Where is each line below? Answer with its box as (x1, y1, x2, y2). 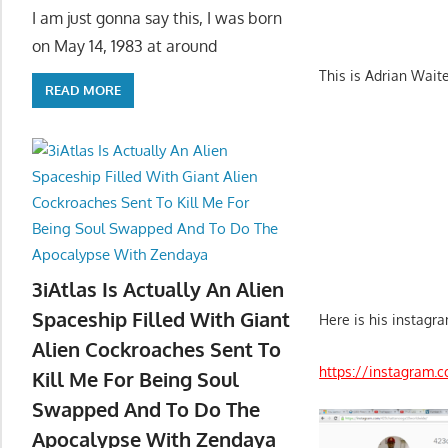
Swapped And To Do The (32, 396, 260, 423)
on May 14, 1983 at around (32, 35, 217, 56)
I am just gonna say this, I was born (32, 7, 282, 28)
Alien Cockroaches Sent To (32, 336, 281, 363)
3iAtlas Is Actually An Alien (32, 276, 284, 303)
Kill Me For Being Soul (32, 366, 239, 393)
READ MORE (45, 82, 121, 99)
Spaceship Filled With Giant (32, 306, 290, 333)
